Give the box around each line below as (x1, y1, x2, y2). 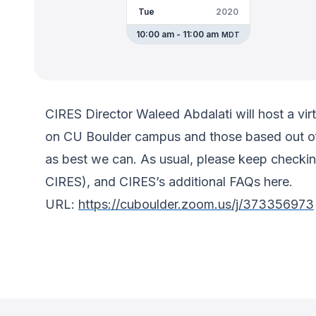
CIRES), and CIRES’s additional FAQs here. (45, 174, 296, 189)
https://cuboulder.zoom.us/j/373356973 (78, 197, 314, 212)
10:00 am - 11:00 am (136, 29, 219, 39)
